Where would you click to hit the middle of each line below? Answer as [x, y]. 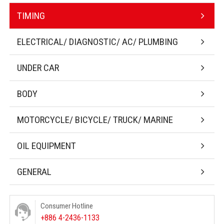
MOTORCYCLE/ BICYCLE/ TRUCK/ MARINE [95, 119]
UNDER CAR [38, 67]
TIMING [31, 15]
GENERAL [34, 171]
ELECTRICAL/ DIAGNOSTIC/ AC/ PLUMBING [98, 41]
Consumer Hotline [67, 206]
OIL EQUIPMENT [47, 145]
